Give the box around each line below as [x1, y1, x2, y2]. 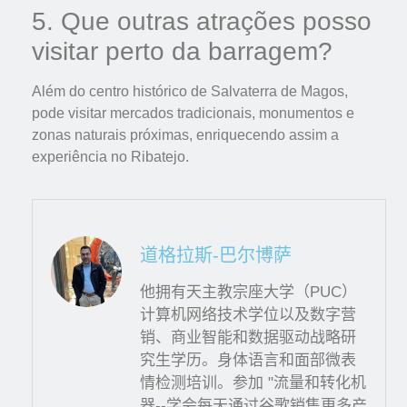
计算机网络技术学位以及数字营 [140, 306, 356, 324]
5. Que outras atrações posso [32, 6, 372, 35]
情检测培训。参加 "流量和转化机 [140, 374, 366, 392]
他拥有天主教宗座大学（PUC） [140, 283, 357, 302]
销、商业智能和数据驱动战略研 [140, 329, 356, 347]
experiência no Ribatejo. [32, 148, 189, 164]
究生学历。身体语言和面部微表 [140, 352, 356, 370]
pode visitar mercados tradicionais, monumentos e [32, 104, 354, 121]
